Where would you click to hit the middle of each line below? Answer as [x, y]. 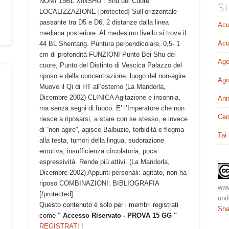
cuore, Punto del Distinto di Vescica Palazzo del [110, 65]
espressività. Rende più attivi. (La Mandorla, [104, 162]
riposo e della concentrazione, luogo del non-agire [112, 76]
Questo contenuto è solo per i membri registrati [109, 204]
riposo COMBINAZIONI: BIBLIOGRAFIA [99, 183]
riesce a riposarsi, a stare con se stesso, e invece [113, 119]
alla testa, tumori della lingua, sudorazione [101, 140]
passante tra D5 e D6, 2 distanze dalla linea [104, 22]
